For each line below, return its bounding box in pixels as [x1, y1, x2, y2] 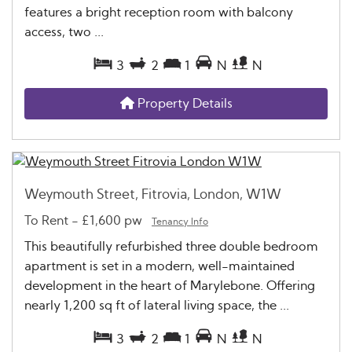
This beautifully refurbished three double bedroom [24, 240, 318, 254]
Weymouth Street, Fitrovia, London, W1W [24, 187, 281, 201]
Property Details [134, 97, 233, 110]
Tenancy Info [152, 217, 208, 227]
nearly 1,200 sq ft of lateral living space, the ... [24, 299, 289, 313]
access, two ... [24, 25, 104, 38]
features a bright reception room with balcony [24, 5, 293, 19]
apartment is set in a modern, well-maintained [24, 260, 295, 273]
